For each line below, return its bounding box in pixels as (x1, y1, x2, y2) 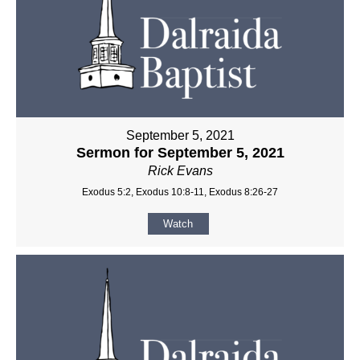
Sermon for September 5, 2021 (76, 144, 284, 161)
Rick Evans (147, 163, 213, 178)
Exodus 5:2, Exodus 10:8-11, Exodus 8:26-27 (82, 186, 278, 198)
